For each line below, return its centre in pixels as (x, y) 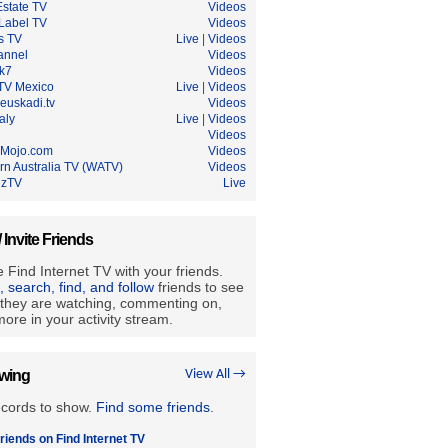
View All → (215, 374)
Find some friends (153, 407)
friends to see (199, 287)
